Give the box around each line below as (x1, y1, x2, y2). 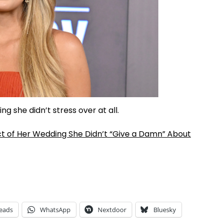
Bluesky (153, 205, 176, 215)
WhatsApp (40, 205, 71, 215)
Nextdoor (98, 205, 126, 215)
